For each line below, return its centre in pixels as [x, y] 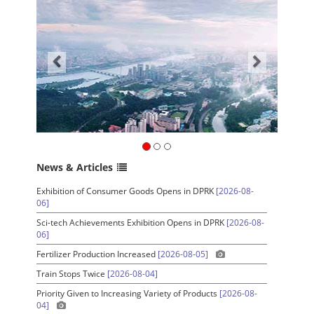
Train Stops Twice [72, 274]
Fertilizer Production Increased [97, 254]
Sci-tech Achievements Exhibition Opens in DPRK [132, 223]
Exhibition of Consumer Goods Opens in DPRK [127, 191]
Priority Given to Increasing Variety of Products [128, 294]
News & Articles [75, 168]
